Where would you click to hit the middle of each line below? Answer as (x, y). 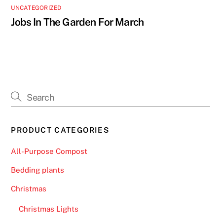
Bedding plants (38, 170)
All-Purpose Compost (49, 151)
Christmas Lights (48, 209)
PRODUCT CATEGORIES (60, 130)
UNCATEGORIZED (36, 8)
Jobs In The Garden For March (77, 22)
